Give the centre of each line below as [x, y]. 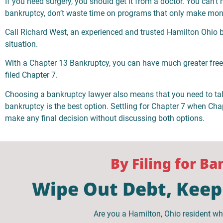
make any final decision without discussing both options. [105, 118]
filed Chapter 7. [31, 75]
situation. [21, 44]
